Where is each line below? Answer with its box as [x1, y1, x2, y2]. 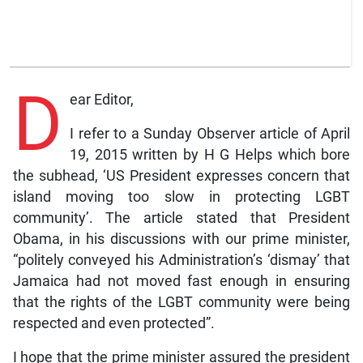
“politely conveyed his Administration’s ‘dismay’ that [12, 251, 351, 268]
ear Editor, [69, 91, 134, 108]
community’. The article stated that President [12, 209, 351, 226]
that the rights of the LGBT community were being [12, 293, 351, 310]
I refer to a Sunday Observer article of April [69, 125, 351, 142]
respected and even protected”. [12, 314, 215, 331]
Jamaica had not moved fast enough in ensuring [12, 272, 351, 289]
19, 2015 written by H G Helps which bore [69, 146, 351, 163]
